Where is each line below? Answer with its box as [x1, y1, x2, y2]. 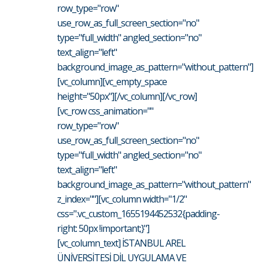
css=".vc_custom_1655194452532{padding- [57, 207, 220, 220]
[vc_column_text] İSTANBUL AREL [57, 236, 186, 249]
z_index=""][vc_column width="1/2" [57, 192, 187, 205]
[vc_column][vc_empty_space [57, 75, 167, 88]
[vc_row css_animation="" [57, 104, 153, 117]
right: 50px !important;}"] [57, 221, 149, 235]
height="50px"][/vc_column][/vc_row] [57, 89, 197, 103]
